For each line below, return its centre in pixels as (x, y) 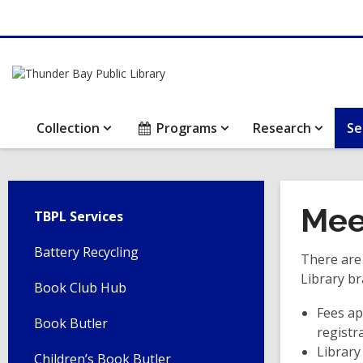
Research (282, 128)
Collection (68, 128)
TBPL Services (79, 216)
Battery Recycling (86, 252)
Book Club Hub (80, 288)
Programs (187, 128)
